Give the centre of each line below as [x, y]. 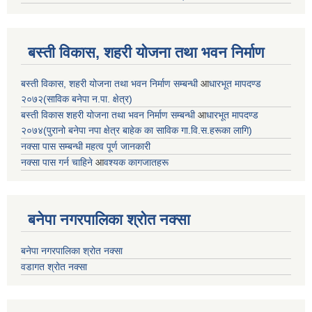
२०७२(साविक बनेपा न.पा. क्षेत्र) [77, 99]
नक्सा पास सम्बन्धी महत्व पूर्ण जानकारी [86, 146]
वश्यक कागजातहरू [136, 162]
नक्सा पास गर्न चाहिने [58, 162]
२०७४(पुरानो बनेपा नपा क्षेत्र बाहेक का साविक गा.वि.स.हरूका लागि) [136, 130]
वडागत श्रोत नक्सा [54, 266]
